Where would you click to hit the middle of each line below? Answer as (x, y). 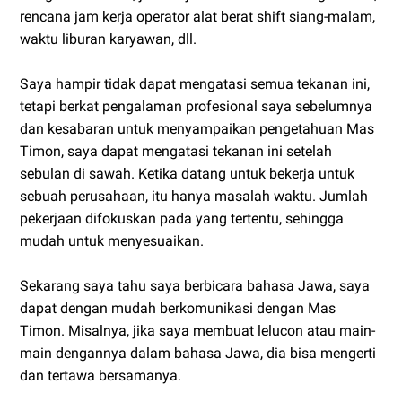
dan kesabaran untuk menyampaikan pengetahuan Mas (197, 128)
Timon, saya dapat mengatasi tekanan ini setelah (176, 151)
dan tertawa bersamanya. (100, 375)
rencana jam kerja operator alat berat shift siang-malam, (197, 16)
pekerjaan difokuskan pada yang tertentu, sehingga (182, 218)
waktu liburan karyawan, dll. (108, 39)
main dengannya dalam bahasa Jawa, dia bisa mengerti (198, 353)
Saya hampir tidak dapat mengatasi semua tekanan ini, (195, 83)
